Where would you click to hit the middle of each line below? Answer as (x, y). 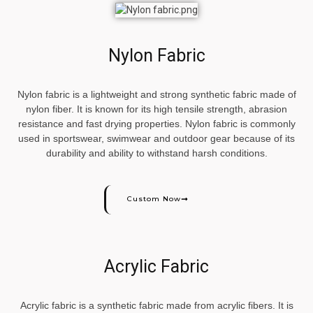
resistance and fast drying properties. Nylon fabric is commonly (156, 124)
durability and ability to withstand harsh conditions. (156, 153)
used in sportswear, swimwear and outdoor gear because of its (156, 139)
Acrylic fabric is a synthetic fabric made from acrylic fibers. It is (156, 305)
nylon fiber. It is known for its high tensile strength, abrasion (156, 109)
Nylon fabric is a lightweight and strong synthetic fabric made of (156, 95)
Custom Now (154, 198)
